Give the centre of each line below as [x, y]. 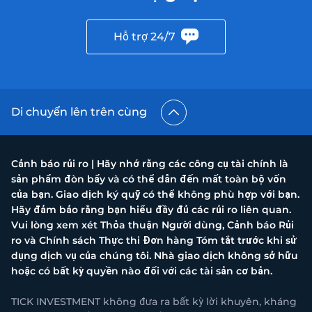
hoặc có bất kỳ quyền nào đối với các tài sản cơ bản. [142, 271]
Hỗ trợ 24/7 [145, 37]
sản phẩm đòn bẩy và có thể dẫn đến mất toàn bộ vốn [149, 179]
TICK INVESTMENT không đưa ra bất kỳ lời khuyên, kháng [154, 302]
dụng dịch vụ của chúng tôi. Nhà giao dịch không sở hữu [155, 256]
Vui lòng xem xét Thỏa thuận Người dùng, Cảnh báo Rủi [153, 225]
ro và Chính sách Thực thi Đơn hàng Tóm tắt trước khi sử [154, 241]
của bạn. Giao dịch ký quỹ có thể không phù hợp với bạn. [155, 195]
